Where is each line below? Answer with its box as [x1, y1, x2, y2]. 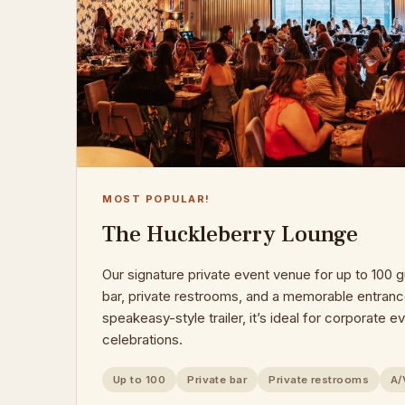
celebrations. [102, 331, 183, 348]
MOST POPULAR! [102, 193, 212, 205]
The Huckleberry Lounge [102, 220, 358, 249]
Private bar [187, 373, 248, 386]
